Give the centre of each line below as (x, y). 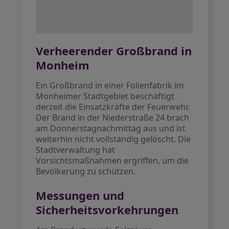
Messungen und (80, 195)
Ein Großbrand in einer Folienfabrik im (110, 85)
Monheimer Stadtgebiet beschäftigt (105, 96)
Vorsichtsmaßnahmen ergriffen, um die (112, 161)
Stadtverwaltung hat (76, 150)
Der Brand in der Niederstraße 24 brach (113, 118)
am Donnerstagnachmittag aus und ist (111, 128)
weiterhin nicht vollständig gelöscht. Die (113, 139)
